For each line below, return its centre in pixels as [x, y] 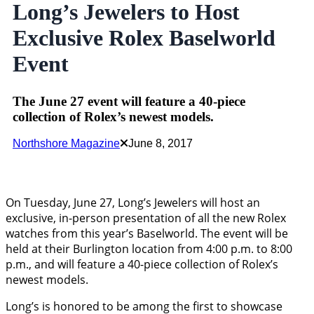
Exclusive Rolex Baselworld [144, 37]
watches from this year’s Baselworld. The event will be [147, 234]
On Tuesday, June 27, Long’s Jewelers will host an [133, 203]
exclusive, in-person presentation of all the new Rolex [146, 218]
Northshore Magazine [66, 144]
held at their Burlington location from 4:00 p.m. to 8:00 [149, 249]
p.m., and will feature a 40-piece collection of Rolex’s [142, 265]
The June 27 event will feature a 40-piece [129, 101]
